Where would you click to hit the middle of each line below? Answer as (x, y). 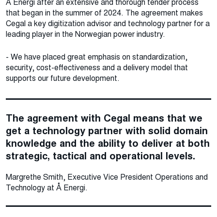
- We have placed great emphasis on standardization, (97, 57)
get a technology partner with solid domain (107, 131)
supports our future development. (63, 78)
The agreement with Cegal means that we (104, 118)
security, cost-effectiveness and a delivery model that (97, 67)
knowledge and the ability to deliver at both (108, 143)
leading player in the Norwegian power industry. (85, 34)
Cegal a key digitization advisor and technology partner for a (108, 23)
